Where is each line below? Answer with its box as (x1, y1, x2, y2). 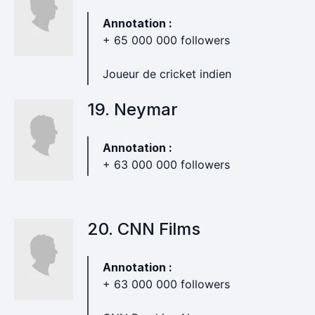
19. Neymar (86, 99, 178, 120)
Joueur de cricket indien (102, 67, 231, 81)
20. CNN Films (86, 219, 200, 239)
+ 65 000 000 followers (102, 33, 230, 47)
